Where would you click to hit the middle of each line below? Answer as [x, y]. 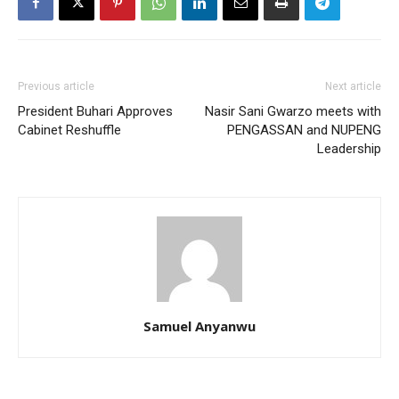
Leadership [349, 149]
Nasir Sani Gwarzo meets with [293, 112]
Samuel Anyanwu [199, 326]
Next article [353, 87]
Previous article [56, 87]
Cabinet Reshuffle [69, 130]
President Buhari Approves [95, 112]
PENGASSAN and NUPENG [304, 130]
